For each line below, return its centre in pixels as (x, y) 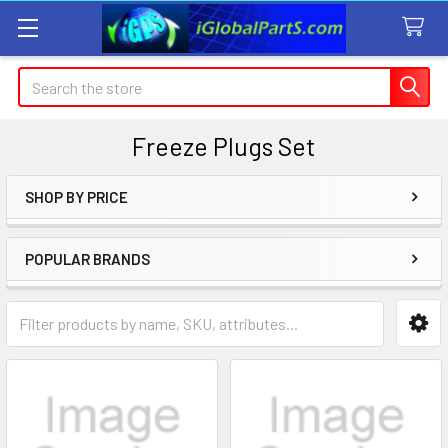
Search (41, 78)
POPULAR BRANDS (87, 259)
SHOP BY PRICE (76, 197)
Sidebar (74, 229)
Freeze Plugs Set (224, 146)
